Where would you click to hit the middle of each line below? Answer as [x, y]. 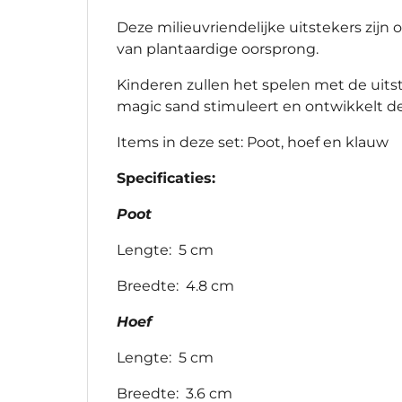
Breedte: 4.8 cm [175, 286]
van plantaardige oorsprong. [218, 49]
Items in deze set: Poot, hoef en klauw [253, 143]
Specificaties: [166, 179]
